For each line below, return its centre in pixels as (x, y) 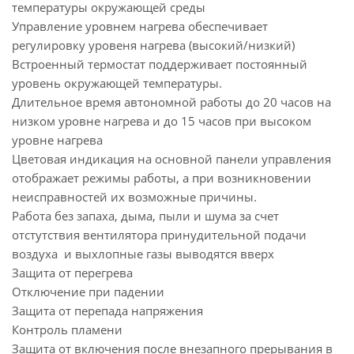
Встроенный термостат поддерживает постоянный (160, 64)
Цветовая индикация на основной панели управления (171, 159)
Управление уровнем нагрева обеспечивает (140, 26)
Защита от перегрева (72, 273)
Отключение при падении (88, 292)
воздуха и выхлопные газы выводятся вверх (143, 254)
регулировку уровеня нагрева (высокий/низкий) (153, 45)
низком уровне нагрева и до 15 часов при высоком (162, 121)
